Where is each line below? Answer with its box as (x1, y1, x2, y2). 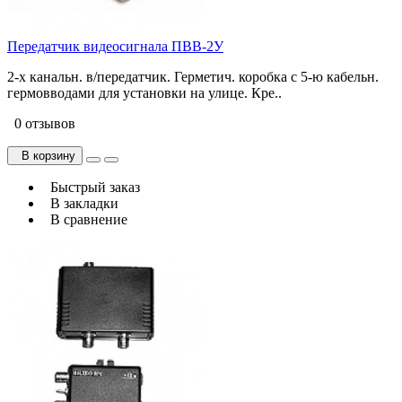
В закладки (43, 195, 118, 211)
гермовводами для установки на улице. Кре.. (7, 84, 282, 100)
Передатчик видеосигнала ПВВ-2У (7, 38, 223, 54)
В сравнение (43, 211, 127, 227)
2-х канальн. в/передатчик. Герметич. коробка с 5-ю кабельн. (7, 68, 379, 84)
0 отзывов (7, 115, 75, 131)
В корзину (14, 148, 75, 162)
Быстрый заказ (43, 179, 140, 195)
